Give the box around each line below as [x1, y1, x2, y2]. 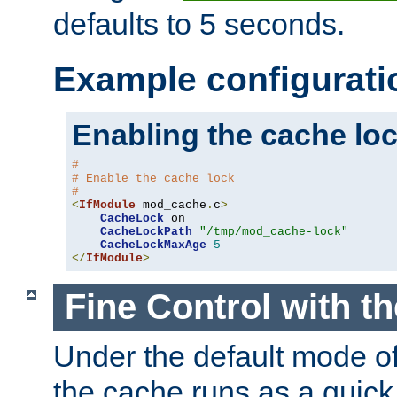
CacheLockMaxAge [100, 237, 206, 252]
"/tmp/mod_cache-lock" [199, 224, 348, 238]
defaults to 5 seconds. [53, 6, 345, 41]
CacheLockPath [100, 224, 192, 238]
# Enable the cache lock [72, 171, 235, 185]
